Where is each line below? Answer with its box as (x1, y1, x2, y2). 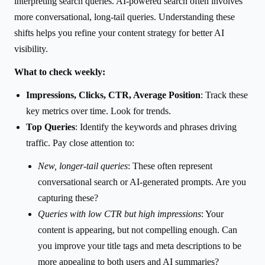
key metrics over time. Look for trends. (26, 105, 171, 116)
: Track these (201, 89, 248, 100)
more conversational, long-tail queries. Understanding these (14, 11, 235, 22)
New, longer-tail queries (38, 160, 128, 171)
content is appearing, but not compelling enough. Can (38, 224, 237, 235)
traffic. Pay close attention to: (26, 137, 134, 148)
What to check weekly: (14, 66, 105, 77)
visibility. (14, 43, 48, 54)
